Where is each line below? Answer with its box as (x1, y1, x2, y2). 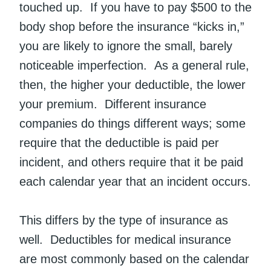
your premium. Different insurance (19, 97, 206, 111)
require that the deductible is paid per (19, 136, 219, 150)
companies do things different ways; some (19, 117, 246, 131)
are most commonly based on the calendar (19, 252, 249, 266)
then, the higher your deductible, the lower (19, 78, 246, 92)
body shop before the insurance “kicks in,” (19, 20, 244, 34)
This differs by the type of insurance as (19, 214, 228, 227)
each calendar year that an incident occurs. (19, 175, 251, 189)
